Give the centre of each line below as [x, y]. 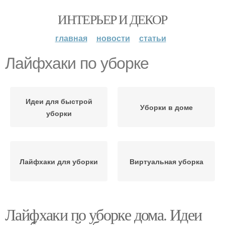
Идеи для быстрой [59, 101]
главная [71, 38]
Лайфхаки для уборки [59, 161]
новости [113, 38]
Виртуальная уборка [166, 161]
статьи [152, 38]
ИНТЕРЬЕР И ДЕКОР [113, 19]
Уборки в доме [166, 107]
